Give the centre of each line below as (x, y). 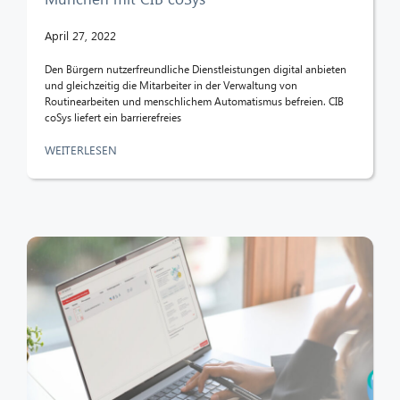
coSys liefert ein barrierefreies (113, 117)
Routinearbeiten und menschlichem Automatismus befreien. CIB (194, 101)
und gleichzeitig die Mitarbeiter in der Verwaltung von (171, 85)
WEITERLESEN (83, 149)
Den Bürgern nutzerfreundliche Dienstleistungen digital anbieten (196, 69)
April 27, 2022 (80, 35)
